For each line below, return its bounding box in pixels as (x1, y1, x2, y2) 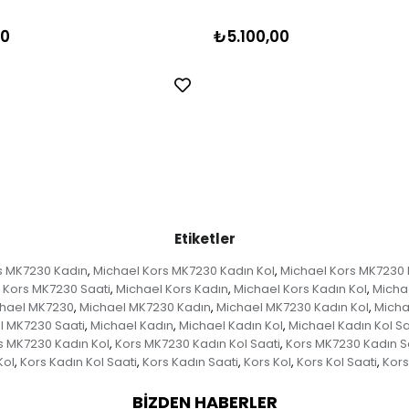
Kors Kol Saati (296, 352, 377, 371)
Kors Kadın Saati (142, 352, 238, 371)
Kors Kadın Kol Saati (19, 352, 137, 371)
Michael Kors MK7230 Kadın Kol (92, 261, 275, 279)
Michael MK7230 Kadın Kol (216, 298, 369, 316)
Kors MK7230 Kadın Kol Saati (115, 334, 280, 352)
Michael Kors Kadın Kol (233, 279, 367, 298)
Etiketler (173, 228, 236, 248)
